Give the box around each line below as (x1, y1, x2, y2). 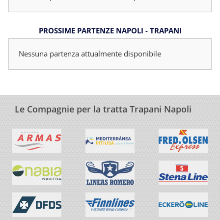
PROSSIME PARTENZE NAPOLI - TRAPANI (38, 26, 182, 36)
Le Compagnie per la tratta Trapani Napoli (15, 103, 192, 115)
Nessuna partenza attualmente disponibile (19, 49, 161, 59)
